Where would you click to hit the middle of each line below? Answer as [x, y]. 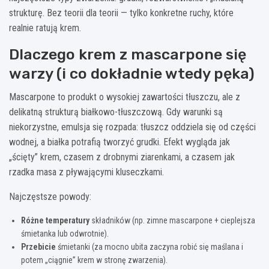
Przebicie [38, 246]
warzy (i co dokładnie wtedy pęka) [132, 73]
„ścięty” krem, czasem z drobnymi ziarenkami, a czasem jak [122, 157]
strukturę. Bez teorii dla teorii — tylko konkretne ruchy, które [121, 13]
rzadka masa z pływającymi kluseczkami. [86, 172]
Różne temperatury [55, 220]
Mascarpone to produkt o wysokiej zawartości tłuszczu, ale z [125, 97]
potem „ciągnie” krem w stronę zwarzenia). [94, 260]
